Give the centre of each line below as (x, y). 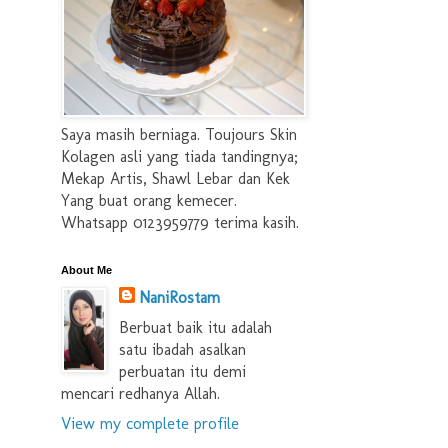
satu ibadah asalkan (182, 349)
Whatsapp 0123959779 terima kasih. (180, 222)
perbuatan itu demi (182, 371)
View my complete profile (150, 423)
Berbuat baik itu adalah (195, 327)
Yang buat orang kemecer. (149, 200)
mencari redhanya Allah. (140, 393)
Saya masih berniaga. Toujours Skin (179, 134)
